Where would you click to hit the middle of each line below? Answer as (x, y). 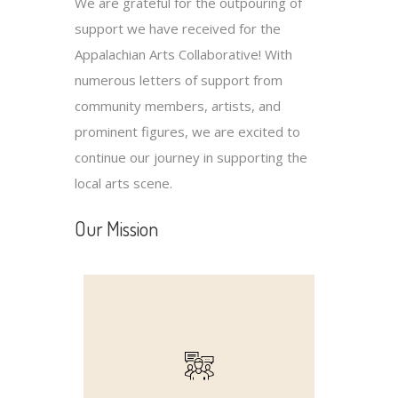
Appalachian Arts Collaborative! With (183, 55)
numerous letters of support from (179, 80)
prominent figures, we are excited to (187, 132)
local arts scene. (123, 183)
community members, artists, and (178, 106)
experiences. (199, 336)
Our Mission (116, 229)
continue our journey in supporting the (191, 158)
